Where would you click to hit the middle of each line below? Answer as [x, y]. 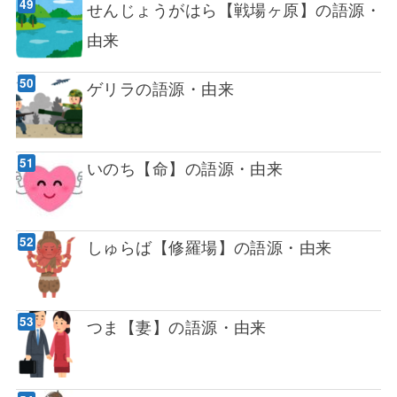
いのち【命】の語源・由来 [185, 167]
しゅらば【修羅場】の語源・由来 [209, 247]
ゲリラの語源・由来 [160, 88]
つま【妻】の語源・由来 [176, 326]
